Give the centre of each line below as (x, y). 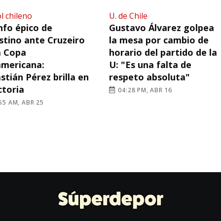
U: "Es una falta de (150, 65)
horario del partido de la (163, 53)
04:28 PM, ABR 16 (144, 90)
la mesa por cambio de (159, 40)
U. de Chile (128, 16)
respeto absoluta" (149, 77)
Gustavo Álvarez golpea (161, 28)
